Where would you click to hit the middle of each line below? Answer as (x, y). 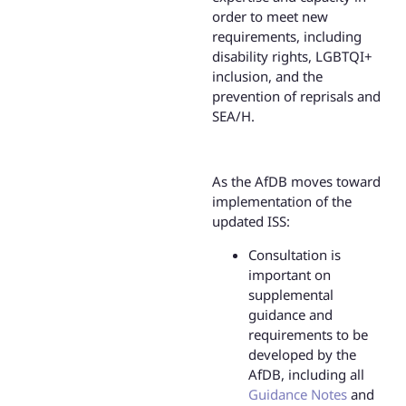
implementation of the (282, 202)
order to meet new (270, 16)
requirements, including (287, 36)
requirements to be (308, 334)
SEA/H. (233, 116)
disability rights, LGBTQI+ (292, 56)
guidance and (290, 314)
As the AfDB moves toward (296, 182)
